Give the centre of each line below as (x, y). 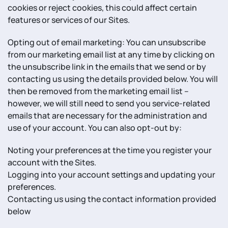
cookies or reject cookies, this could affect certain (102, 8)
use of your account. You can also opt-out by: (95, 128)
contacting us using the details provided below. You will (113, 79)
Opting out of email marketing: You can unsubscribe (107, 42)
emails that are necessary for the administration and (107, 116)
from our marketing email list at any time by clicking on (111, 54)
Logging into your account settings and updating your (111, 175)
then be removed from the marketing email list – (98, 91)
